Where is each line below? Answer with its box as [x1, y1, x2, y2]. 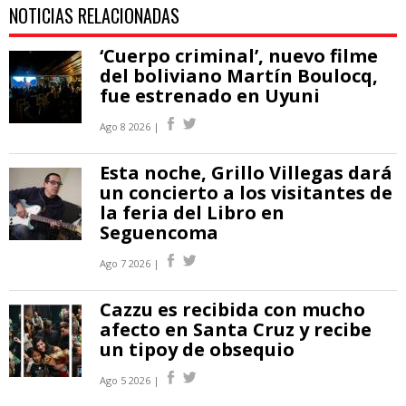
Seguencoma [100, 219, 218, 245]
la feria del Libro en [100, 199, 285, 225]
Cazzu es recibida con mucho [100, 296, 365, 322]
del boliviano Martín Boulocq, [100, 63, 378, 88]
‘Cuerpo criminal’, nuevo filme [100, 43, 378, 68]
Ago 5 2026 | [100, 372, 159, 387]
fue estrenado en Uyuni [100, 82, 320, 108]
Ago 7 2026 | [100, 256, 159, 270]
